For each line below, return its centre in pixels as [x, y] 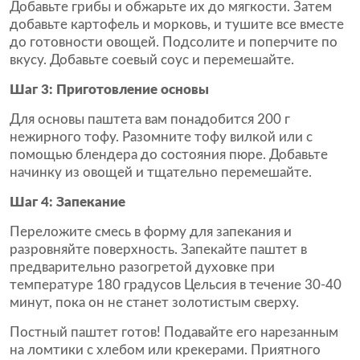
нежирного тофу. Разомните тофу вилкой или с [161, 137]
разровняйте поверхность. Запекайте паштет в [158, 250]
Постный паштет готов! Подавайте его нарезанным [174, 332]
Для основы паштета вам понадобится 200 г [150, 119]
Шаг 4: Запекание [67, 202]
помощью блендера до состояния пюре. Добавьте [169, 155]
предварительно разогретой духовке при [142, 267]
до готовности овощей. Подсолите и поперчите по [174, 42]
